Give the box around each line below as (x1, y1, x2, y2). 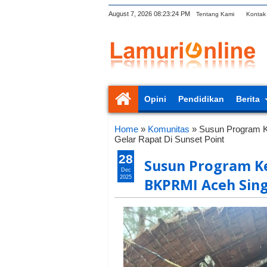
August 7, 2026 (108, 10, 152, 17)
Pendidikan (178, 94, 224, 104)
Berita (236, 94, 260, 104)
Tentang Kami (196, 11, 234, 17)
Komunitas (148, 124, 190, 134)
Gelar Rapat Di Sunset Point (114, 134, 224, 144)
